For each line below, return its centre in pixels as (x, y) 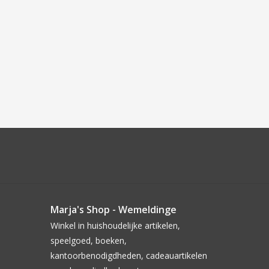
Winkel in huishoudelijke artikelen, (115, 226)
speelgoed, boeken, (88, 241)
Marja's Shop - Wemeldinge (113, 210)
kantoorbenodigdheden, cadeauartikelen (128, 256)
